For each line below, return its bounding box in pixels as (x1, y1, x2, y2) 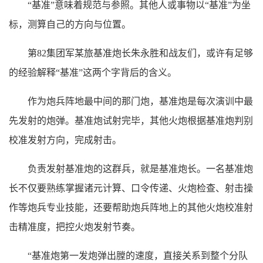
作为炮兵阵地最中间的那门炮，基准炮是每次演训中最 (28, 96, 253, 107)
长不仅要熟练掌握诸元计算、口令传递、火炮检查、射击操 (9, 183, 253, 194)
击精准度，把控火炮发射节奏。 (9, 222, 140, 232)
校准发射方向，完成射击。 (9, 135, 122, 146)
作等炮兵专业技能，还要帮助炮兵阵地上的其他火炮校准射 (9, 203, 253, 213)
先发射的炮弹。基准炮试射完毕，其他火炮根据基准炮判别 (9, 116, 253, 126)
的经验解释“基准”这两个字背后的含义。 (9, 68, 177, 78)
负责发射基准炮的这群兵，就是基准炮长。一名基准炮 (28, 164, 253, 174)
